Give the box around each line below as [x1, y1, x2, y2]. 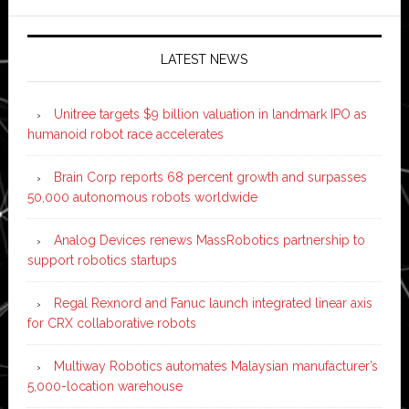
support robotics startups [26, 252, 177, 267]
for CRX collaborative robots [26, 315, 196, 330]
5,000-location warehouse [26, 378, 183, 393]
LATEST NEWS [161, 51, 248, 67]
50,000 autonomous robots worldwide [26, 189, 257, 204]
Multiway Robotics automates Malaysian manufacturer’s [53, 358, 378, 373]
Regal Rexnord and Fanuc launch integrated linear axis [53, 295, 372, 310]
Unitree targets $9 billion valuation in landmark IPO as [53, 106, 367, 121]
